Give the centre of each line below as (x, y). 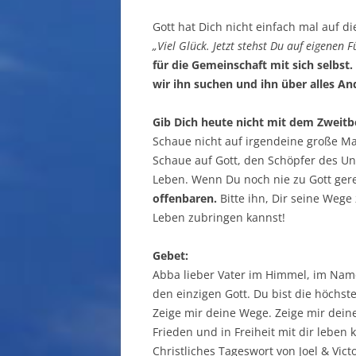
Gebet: (170, 255)
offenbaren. (185, 198)
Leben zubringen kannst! (219, 217)
